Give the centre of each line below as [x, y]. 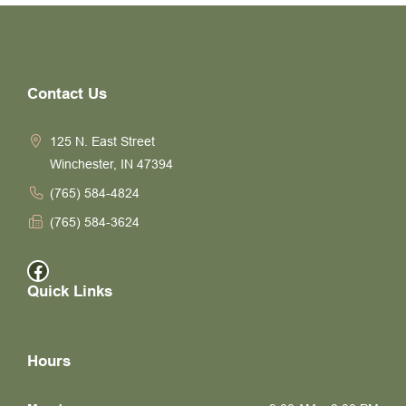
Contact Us [67, 93]
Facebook [32, 269]
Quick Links [70, 291]
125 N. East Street [103, 141]
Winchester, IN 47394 [112, 164]
